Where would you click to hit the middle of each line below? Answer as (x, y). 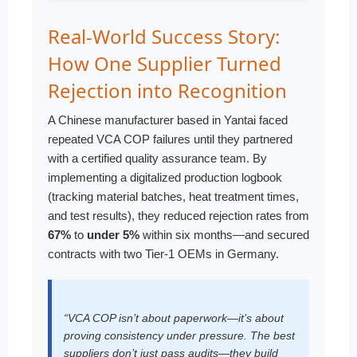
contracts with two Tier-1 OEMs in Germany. (163, 254)
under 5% (113, 235)
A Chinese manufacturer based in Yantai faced (168, 120)
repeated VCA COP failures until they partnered (170, 139)
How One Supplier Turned (165, 63)
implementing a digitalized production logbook (165, 177)
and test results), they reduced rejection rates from (178, 216)
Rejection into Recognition (167, 90)
